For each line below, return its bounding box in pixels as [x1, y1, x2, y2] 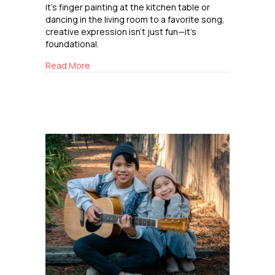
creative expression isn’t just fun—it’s [45, 26, 196, 38]
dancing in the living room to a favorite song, [45, 14, 225, 26]
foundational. [45, 38, 99, 50]
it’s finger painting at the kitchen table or [45, 1, 210, 14]
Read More [45, 60, 90, 72]
